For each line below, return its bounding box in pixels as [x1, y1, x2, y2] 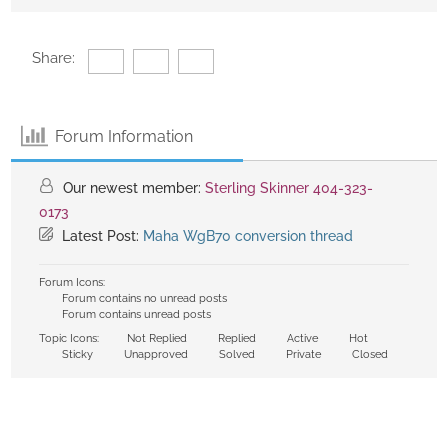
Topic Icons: [39, 332, 99, 346]
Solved [216, 348, 255, 362]
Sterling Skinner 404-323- [205, 180, 373, 197]
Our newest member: [59, 180, 205, 197]
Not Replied [124, 332, 187, 346]
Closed [349, 348, 388, 362]
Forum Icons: [39, 276, 105, 290]
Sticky [59, 348, 93, 362]
